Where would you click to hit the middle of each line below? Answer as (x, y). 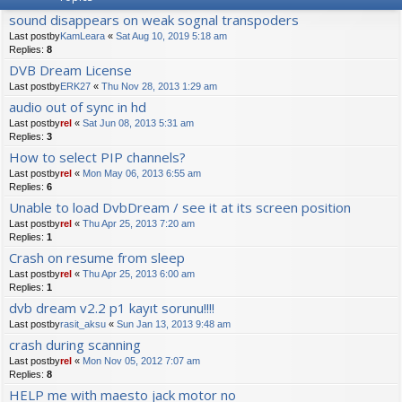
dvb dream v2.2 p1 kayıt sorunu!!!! (112, 308)
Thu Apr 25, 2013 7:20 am (139, 224)
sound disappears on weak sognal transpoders (154, 20)
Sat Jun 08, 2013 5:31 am (138, 123)
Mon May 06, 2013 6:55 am (142, 174)
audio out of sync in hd (78, 107)
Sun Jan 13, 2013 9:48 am (174, 324)
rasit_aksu (83, 324)
